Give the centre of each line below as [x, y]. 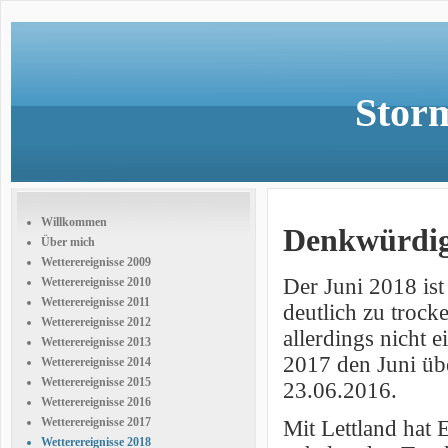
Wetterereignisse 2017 [96, 422]
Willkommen [74, 222]
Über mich [68, 242]
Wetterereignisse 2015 [96, 382]
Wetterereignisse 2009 [96, 262]
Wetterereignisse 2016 [96, 402]
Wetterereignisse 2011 [95, 302]
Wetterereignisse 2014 [96, 362]
